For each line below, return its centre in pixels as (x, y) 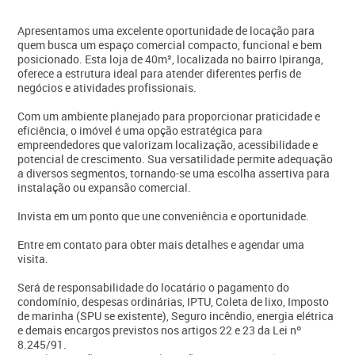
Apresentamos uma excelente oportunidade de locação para (166, 30)
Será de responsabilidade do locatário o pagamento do (154, 287)
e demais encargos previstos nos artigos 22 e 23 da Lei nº (160, 330)
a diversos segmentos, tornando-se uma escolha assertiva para (174, 173)
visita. (33, 258)
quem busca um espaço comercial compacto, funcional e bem (170, 44)
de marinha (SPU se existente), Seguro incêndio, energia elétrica (176, 315)
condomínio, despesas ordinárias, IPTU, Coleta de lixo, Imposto (174, 301)
